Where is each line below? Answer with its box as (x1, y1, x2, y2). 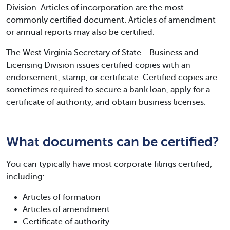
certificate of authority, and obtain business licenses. (6, 98, 206, 107)
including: (6, 172, 45, 181)
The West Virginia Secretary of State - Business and (6, 48, 199, 57)
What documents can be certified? (6, 134, 219, 149)
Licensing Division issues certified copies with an (6, 61, 190, 70)
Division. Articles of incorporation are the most (6, 3, 184, 12)
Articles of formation (23, 193, 101, 202)
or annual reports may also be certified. (6, 28, 155, 37)
